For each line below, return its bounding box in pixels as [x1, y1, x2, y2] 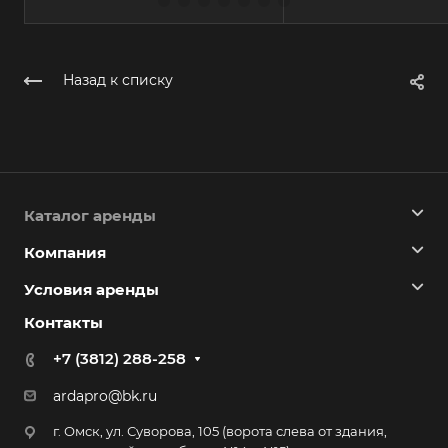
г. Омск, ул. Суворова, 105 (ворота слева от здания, [53, 423, 387, 440]
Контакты [24, 313, 103, 333]
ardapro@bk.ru [53, 387, 157, 406]
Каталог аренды [24, 206, 156, 226]
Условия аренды [24, 280, 159, 300]
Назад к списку [63, 71, 173, 90]
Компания [24, 243, 106, 263]
